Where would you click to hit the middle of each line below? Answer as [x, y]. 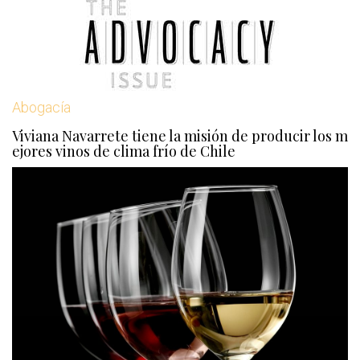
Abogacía [41, 108]
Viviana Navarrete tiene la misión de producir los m [180, 136]
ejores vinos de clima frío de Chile [124, 151]
